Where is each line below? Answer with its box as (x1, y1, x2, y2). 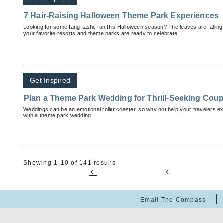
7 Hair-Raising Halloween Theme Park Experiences (24, 11, 219, 20)
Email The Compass (140, 196, 206, 204)
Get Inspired (30, 76, 70, 85)
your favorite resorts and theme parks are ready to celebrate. (23, 30, 179, 37)
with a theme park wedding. (23, 112, 93, 119)
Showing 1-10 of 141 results (23, 159, 116, 167)
